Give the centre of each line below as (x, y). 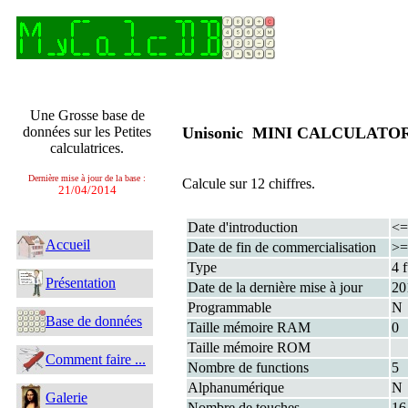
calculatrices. (87, 148)
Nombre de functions (248, 367)
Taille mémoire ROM (249, 347)
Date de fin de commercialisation (282, 247)
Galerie (66, 398)
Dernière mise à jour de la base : (87, 178)
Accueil (68, 245)
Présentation (81, 283)
